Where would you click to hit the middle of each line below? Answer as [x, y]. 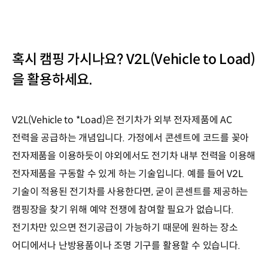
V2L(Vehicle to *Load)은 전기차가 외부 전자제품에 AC [122, 120]
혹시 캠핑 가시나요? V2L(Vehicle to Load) [134, 59]
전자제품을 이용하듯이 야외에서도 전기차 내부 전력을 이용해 [134, 156]
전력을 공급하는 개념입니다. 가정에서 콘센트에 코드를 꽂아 [131, 138]
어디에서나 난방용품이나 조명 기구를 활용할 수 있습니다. [126, 245]
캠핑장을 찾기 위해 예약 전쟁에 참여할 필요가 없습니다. [123, 209]
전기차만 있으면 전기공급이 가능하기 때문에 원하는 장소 [125, 227]
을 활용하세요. [52, 79]
